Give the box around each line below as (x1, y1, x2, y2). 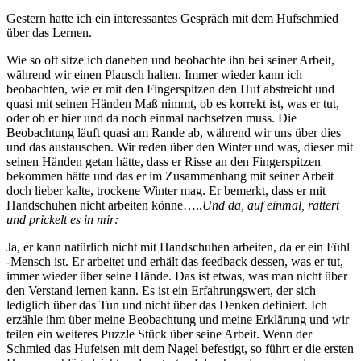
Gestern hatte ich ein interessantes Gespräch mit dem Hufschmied (6, 10, 338, 25)
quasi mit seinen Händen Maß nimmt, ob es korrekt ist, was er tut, (6, 96, 339, 110)
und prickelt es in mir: (6, 212, 122, 226)
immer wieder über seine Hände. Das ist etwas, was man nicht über (6, 268, 347, 283)
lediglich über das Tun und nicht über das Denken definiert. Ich (6, 297, 327, 312)
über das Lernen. (6, 25, 92, 39)
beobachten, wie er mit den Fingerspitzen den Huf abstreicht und (6, 81, 334, 96)
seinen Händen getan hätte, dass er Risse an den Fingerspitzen (6, 154, 321, 168)
